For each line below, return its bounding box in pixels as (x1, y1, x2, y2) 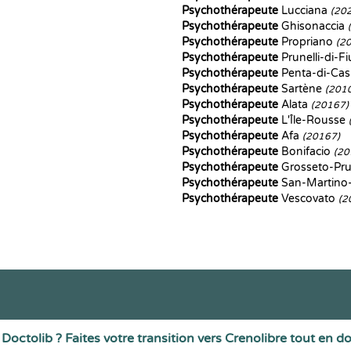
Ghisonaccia (278, 20, 348, 33)
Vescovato (278, 192, 338, 205)
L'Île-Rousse (278, 114, 349, 127)
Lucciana (278, 4, 331, 17)
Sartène (278, 82, 325, 96)
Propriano (278, 35, 336, 49)
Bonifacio (278, 145, 334, 158)
